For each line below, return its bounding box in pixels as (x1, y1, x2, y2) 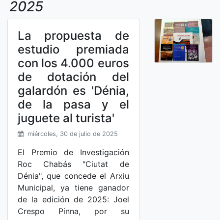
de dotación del (18, 70, 129, 84)
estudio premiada (18, 42, 129, 56)
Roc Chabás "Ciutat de (18, 159, 129, 169)
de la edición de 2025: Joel (18, 194, 129, 204)
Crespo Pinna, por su (18, 206, 129, 216)
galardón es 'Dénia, (18, 83, 129, 98)
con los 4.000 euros (18, 56, 129, 70)
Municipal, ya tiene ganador (18, 183, 129, 192)
